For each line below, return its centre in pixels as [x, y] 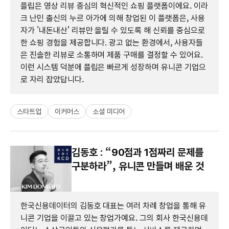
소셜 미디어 [109, 111]
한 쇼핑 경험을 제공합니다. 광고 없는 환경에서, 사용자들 [112, 42]
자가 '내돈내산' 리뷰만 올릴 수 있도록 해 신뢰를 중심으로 [113, 30]
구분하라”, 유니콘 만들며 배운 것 [138, 166]
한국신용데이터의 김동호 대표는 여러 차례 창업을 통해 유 [113, 205]
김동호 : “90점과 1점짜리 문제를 [138, 152]
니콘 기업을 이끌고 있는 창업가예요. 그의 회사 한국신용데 [114, 218]
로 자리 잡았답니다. [52, 79]
